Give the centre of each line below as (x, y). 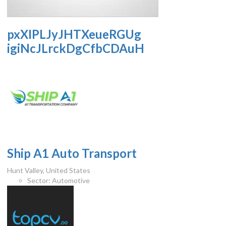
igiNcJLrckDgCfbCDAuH (76, 48)
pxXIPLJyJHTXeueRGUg (74, 34)
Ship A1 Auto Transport (72, 153)
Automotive (70, 181)
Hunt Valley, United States (49, 171)
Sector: (39, 181)
